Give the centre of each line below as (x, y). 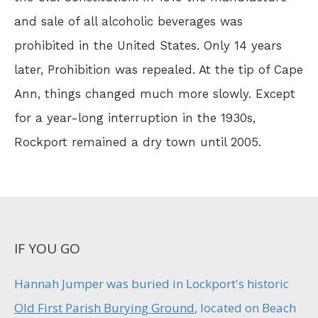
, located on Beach (245, 307)
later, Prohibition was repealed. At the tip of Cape (159, 69)
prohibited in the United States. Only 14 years (148, 45)
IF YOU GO (47, 248)
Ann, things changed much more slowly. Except (155, 93)
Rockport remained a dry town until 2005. (138, 142)
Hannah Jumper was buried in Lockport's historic (152, 283)
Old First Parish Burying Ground (104, 307)
